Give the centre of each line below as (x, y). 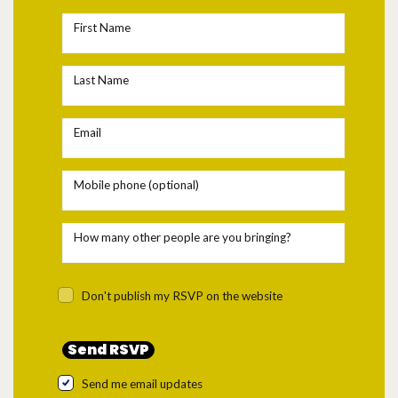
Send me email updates (142, 384)
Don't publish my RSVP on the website (182, 296)
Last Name (101, 80)
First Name (102, 27)
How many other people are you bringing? (183, 237)
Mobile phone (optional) (136, 184)
